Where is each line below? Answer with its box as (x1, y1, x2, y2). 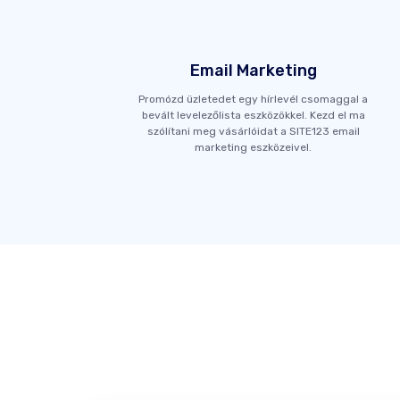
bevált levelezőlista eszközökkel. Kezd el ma (141, 108, 365, 121)
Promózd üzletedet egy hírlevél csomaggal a (138, 92, 369, 105)
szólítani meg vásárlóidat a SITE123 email (146, 124, 360, 137)
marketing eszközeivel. (195, 140, 312, 154)
